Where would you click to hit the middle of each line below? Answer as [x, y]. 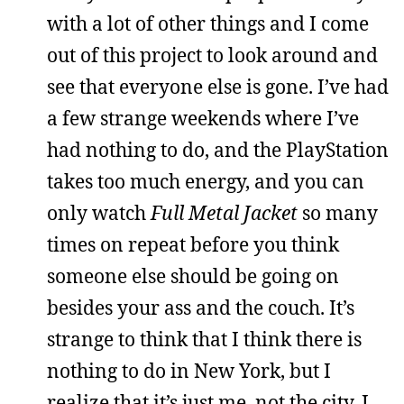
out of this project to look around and [212, 55]
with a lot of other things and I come [208, 23]
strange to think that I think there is [204, 339]
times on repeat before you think [193, 244]
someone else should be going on [193, 276]
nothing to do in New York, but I [189, 371]
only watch [99, 213]
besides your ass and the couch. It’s [201, 308]
